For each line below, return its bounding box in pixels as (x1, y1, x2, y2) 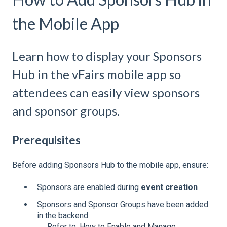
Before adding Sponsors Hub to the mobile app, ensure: (12, 160, 208, 170)
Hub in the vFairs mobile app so (12, 67, 181, 82)
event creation (141, 182, 198, 193)
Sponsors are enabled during (37, 182, 141, 193)
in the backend (37, 210, 88, 220)
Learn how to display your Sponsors (12, 49, 202, 64)
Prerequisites (12, 133, 81, 147)
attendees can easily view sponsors (12, 85, 200, 100)
